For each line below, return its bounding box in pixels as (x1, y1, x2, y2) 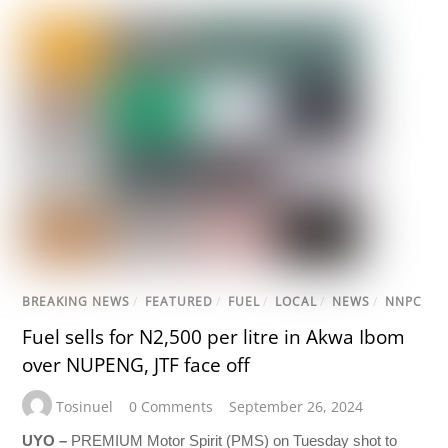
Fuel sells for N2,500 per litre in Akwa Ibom (22, 323, 406, 350)
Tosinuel (56, 397, 114, 417)
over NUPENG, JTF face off (22, 351, 251, 378)
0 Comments (129, 397, 214, 417)
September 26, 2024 (229, 397, 364, 417)
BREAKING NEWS (22, 293, 131, 311)
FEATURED (145, 293, 214, 311)
